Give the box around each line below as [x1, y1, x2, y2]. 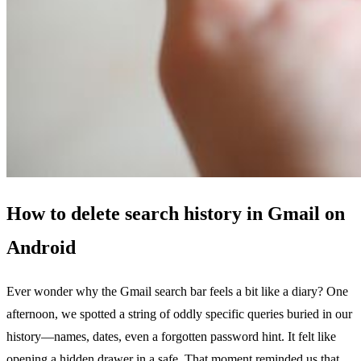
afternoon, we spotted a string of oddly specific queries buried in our [6, 307, 352, 322]
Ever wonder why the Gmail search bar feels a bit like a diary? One [6, 284, 348, 299]
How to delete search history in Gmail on [6, 203, 345, 225]
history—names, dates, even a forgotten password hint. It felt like [6, 330, 336, 344]
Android [6, 237, 76, 259]
